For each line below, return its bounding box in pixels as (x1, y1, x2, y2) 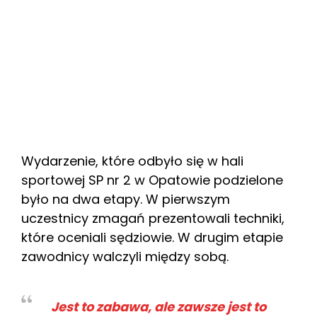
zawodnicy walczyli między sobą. (21, 247, 229, 265)
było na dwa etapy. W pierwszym (21, 190, 230, 208)
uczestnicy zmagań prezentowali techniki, (21, 209, 284, 227)
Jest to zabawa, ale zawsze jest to (51, 297, 266, 316)
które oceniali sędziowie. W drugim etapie (21, 228, 283, 246)
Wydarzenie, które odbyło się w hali (21, 151, 243, 170)
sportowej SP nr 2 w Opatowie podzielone (21, 171, 283, 189)
